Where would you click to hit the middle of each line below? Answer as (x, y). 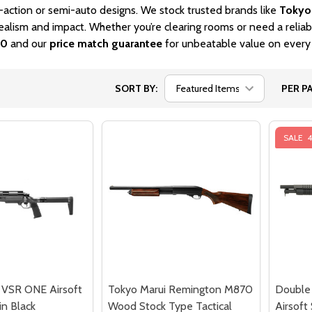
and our (29, 43)
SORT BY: (136, 88)
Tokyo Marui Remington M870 (180, 289)
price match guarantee (106, 43)
